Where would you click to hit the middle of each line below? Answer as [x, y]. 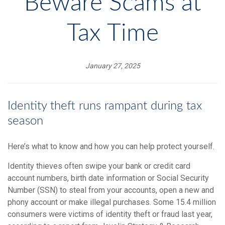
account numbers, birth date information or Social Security [108, 178]
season [25, 121]
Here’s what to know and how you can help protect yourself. [111, 147]
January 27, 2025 [113, 66]
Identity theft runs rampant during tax [105, 106]
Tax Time [113, 33]
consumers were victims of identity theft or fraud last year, [110, 214]
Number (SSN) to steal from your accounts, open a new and [111, 190]
